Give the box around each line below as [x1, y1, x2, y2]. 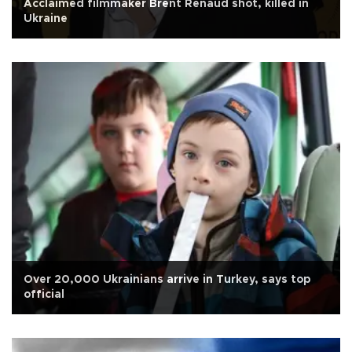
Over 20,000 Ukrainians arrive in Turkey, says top [24, 273, 310, 285]
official [24, 288, 64, 300]
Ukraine [24, 13, 68, 24]
